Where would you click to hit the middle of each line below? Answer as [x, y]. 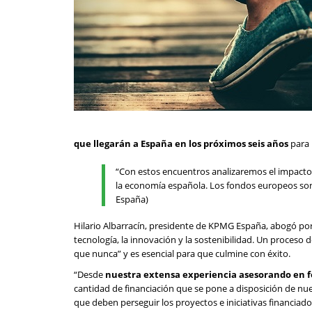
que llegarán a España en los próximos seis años [181, 143]
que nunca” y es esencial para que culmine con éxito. [182, 253]
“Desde [89, 274]
